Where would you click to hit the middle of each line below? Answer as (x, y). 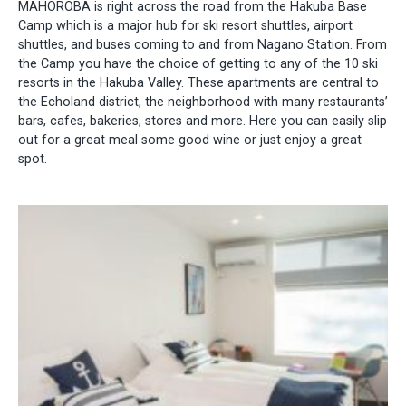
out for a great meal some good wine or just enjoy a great (190, 140)
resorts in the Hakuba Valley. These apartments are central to (198, 83)
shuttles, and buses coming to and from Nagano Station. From (203, 45)
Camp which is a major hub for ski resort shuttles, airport (185, 26)
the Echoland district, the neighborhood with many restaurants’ (203, 102)
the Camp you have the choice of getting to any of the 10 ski (198, 64)
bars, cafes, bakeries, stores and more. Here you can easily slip (203, 121)
